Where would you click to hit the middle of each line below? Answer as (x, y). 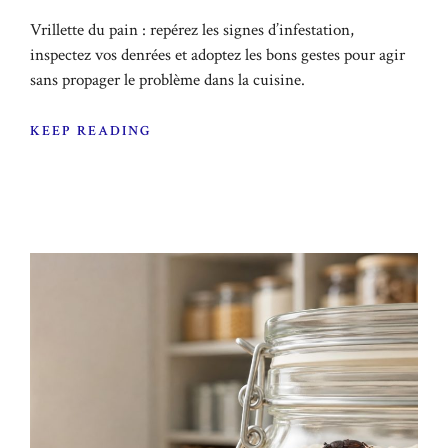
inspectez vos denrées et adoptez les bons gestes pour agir (217, 54)
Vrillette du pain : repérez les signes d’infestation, (192, 29)
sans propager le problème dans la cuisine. (167, 79)
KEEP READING (91, 131)
